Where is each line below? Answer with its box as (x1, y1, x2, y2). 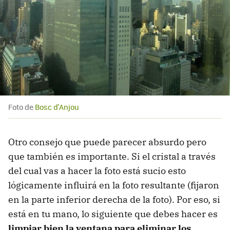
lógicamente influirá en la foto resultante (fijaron (8, 179, 219, 191)
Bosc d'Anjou (35, 102, 79, 112)
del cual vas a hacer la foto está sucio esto (8, 165, 186, 177)
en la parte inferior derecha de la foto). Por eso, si (8, 194, 220, 206)
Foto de (8, 102, 35, 112)
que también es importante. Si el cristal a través (8, 150, 216, 163)
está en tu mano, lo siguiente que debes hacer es (8, 208, 218, 220)
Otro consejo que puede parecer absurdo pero (8, 136, 206, 148)
